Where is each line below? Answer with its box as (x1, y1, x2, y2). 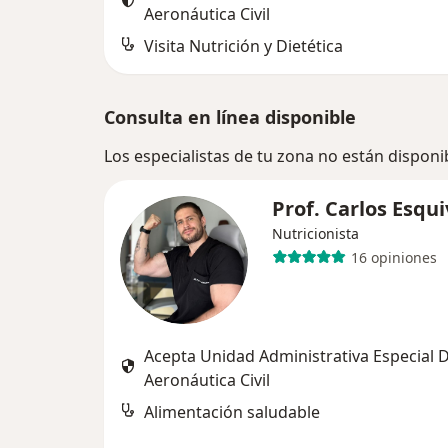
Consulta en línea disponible (104, 105, 356, 129)
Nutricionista (272, 224, 359, 243)
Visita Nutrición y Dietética (144, 35, 343, 57)
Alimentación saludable (144, 401, 320, 423)
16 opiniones (350, 247, 437, 267)
